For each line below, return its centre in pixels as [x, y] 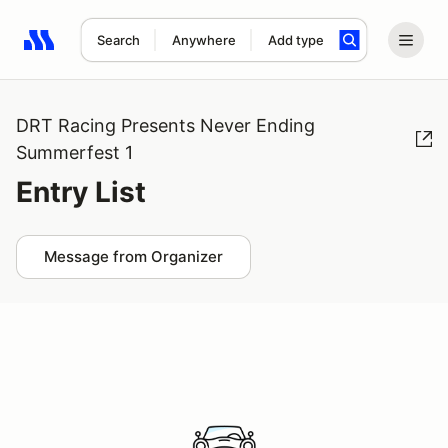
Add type [295, 40]
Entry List [81, 192]
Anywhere [203, 40]
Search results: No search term [139, 51]
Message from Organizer [133, 256]
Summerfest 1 [74, 152]
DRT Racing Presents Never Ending [165, 125]
